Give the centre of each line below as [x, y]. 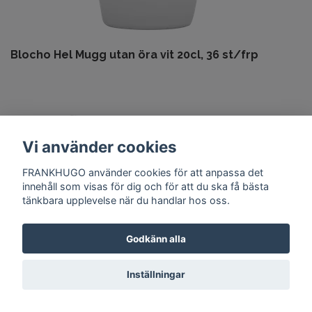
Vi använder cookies [100, 147]
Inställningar [156, 275]
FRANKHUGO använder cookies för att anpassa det [143, 172]
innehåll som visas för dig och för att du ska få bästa [146, 186]
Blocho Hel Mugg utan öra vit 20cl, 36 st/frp [134, 55]
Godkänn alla [156, 239]
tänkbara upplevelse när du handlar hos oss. [126, 200]
